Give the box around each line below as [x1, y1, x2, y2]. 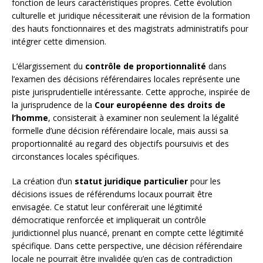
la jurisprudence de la [12, 99, 95, 111]
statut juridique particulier [75, 176, 188, 187]
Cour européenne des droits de [95, 99, 225, 111]
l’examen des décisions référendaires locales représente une [12, 73, 240, 85]
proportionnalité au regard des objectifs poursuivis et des [12, 138, 229, 150]
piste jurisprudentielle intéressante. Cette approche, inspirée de [12, 86, 250, 98]
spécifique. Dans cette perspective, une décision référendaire [12, 240, 242, 252]
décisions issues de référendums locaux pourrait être [12, 188, 213, 200]
